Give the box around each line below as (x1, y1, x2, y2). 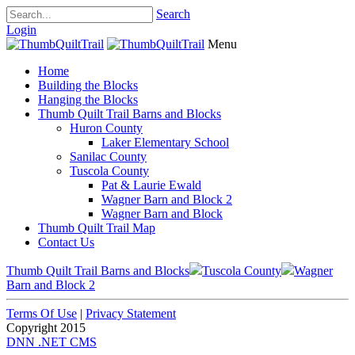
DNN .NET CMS (6, 335, 97, 349)
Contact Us (38, 235, 94, 249)
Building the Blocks (38, 78, 138, 92)
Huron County (70, 121, 143, 135)
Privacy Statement (86, 307, 176, 320)
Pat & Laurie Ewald (101, 178, 201, 192)
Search (156, 7, 190, 21)
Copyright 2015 (6, 321, 86, 334)
